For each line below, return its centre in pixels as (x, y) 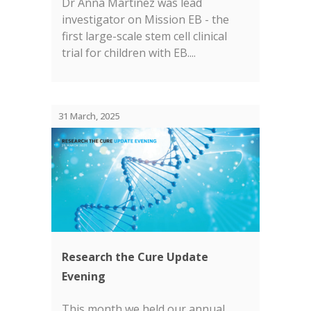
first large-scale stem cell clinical (144, 36)
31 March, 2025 (89, 116)
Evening (84, 276)
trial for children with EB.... (129, 53)
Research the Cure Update (135, 257)
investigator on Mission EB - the (145, 19)
